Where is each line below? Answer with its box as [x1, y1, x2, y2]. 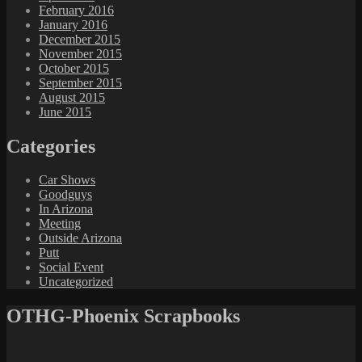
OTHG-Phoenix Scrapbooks [6, 305, 240, 327]
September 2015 [39, 75, 122, 90]
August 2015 [39, 90, 105, 104]
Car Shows [39, 173, 95, 187]
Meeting [39, 217, 81, 231]
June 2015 [39, 104, 91, 119]
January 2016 [39, 17, 107, 32]
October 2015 [39, 61, 109, 75]
